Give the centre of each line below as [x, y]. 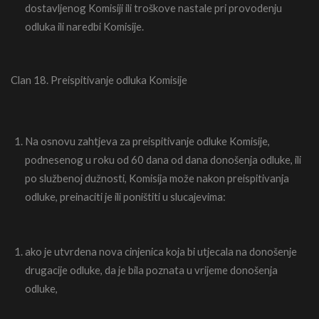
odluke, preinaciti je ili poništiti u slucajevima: [125, 196]
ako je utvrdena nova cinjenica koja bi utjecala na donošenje [161, 252]
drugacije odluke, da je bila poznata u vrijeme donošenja [151, 270]
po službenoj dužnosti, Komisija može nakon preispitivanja [157, 178]
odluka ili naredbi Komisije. [84, 26]
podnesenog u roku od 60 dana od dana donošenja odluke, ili [163, 159]
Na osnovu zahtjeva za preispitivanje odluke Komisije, [147, 141]
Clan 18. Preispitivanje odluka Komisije [99, 80]
